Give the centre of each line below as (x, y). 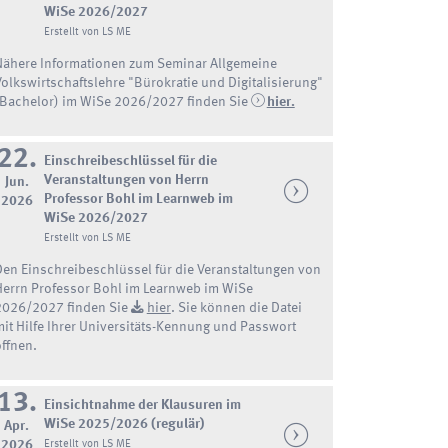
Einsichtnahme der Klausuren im (143, 404)
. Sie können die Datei (236, 308)
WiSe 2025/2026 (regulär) (124, 423)
